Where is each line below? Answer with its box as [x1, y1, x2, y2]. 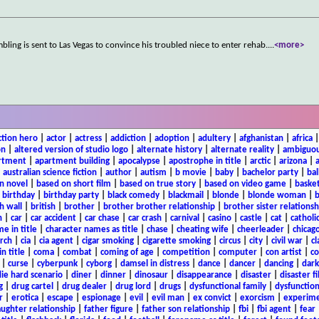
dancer [229, 258, 256, 268]
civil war [271, 236, 303, 246]
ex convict [192, 293, 231, 303]
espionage [81, 293, 121, 303]
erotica [11, 293, 38, 303]
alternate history [137, 145, 202, 155]
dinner [100, 270, 126, 280]
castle [240, 213, 262, 223]
